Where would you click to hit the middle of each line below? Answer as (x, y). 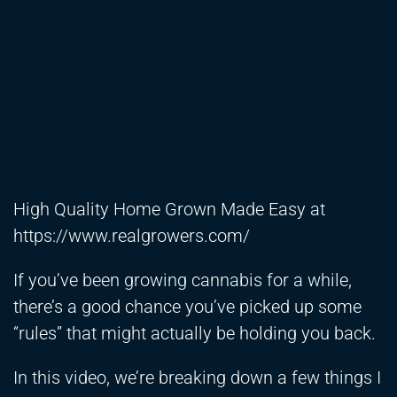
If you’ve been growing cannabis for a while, (183, 280)
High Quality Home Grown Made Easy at (169, 210)
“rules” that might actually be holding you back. (195, 334)
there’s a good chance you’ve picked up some (187, 307)
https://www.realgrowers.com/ (132, 236)
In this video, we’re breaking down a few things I (197, 378)
